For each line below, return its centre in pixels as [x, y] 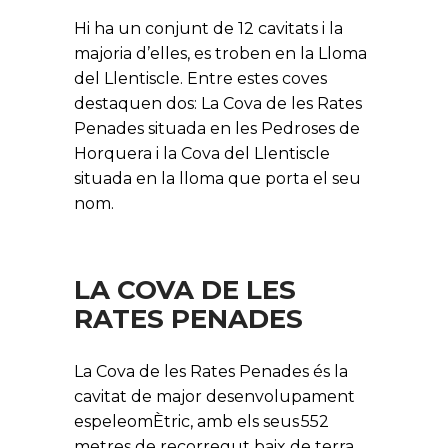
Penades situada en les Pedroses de [217, 128]
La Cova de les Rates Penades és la [211, 371]
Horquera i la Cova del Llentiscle [202, 153]
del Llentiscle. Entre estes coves [200, 78]
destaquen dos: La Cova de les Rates [218, 103]
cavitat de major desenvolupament [214, 396]
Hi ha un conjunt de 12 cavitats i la [208, 28]
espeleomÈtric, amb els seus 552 [201, 421]
